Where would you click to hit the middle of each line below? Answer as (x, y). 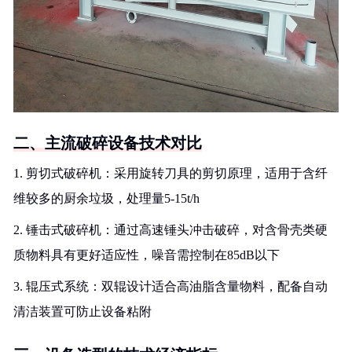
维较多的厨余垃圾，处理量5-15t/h (106, 198)
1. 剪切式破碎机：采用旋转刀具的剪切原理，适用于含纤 (170, 173)
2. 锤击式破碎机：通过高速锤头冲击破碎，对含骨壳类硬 (170, 230)
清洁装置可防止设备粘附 (82, 312)
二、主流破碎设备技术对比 (108, 143)
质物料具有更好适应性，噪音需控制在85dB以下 (147, 255)
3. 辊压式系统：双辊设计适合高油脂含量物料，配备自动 (170, 286)
